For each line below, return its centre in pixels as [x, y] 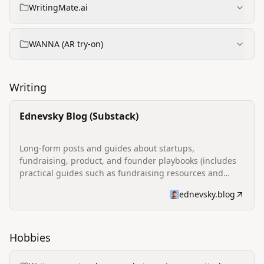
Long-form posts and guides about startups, [107, 148]
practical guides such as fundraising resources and [121, 173]
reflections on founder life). [73, 185]
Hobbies [30, 237]
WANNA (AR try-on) [66, 44]
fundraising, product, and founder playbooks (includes [128, 161]
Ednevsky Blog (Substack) [79, 116]
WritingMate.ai [58, 7]
